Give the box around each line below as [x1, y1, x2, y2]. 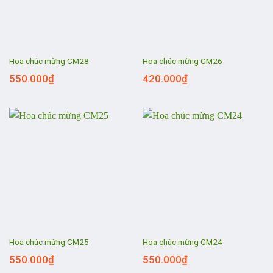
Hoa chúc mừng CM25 [9, 237, 89, 247]
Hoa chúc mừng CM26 [142, 56, 222, 66]
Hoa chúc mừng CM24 [142, 237, 222, 247]
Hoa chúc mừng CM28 [9, 56, 89, 66]
